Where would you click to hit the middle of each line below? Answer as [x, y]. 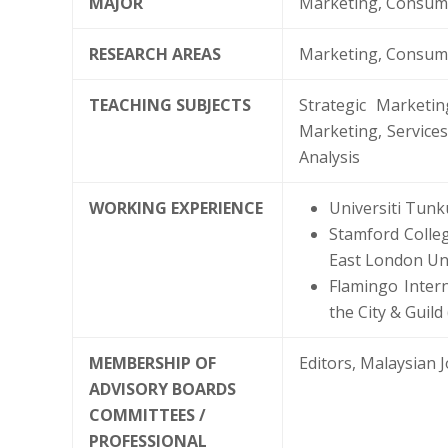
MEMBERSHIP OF [152, 362]
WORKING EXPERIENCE [176, 207]
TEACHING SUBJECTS [170, 104]
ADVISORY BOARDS [162, 388]
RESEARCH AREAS [155, 53]
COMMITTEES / [147, 414]
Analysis [329, 156]
